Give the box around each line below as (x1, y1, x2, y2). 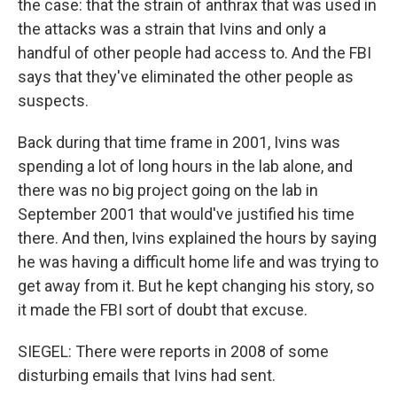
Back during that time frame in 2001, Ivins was (18, 133, 340, 152)
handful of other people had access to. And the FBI (18, 43, 371, 62)
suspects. (18, 91, 89, 110)
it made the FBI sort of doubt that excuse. (18, 300, 307, 319)
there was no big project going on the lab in (18, 181, 318, 199)
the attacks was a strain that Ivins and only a (18, 19, 326, 38)
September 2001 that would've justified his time (18, 205, 354, 223)
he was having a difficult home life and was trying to (18, 253, 378, 271)
